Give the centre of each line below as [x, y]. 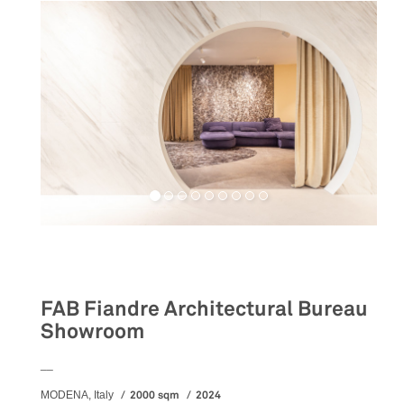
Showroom [92, 331]
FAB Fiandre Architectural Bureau [204, 308]
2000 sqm [155, 395]
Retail [67, 262]
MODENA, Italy [78, 395]
